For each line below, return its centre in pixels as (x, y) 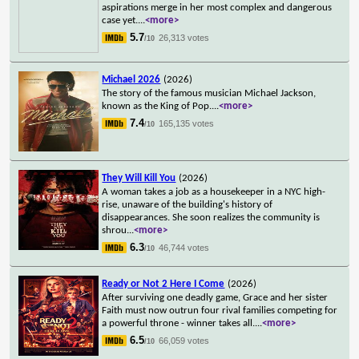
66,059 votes (184, 340)
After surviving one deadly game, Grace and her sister (215, 297)
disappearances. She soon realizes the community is (211, 217)
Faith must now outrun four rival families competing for (220, 310)
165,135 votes (187, 123)
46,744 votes (184, 247)
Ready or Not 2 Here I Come (163, 284)
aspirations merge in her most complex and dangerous (217, 7)
